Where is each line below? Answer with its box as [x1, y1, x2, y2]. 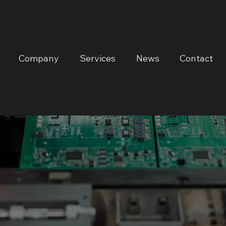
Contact [180, 52, 213, 64]
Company [19, 52, 60, 64]
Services [79, 52, 116, 64]
